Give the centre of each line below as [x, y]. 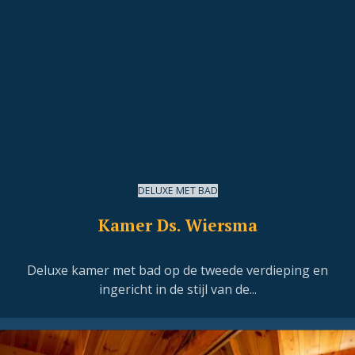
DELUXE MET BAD [177, 190]
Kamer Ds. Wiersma [177, 225]
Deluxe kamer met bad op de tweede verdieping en [177, 271]
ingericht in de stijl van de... [177, 290]
